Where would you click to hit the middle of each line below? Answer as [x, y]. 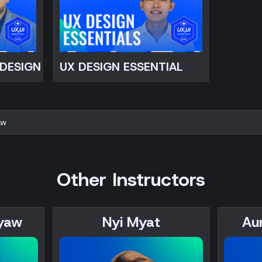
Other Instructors [131, 179]
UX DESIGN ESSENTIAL [122, 66]
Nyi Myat [131, 222]
